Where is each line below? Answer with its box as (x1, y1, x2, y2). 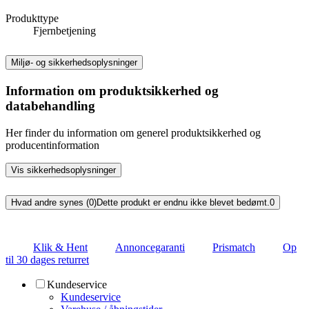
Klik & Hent (33, 241, 88, 253)
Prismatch (212, 241, 255, 253)
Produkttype (6, 12, 59, 25)
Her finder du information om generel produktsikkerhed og (6, 126, 261, 139)
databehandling (6, 98, 95, 113)
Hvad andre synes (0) (11, 197, 97, 208)
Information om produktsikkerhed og (6, 83, 219, 98)
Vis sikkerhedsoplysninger (11, 164, 116, 175)
